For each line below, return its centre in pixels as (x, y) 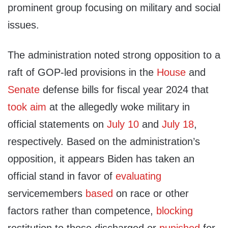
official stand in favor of (62, 176)
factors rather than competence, (82, 211)
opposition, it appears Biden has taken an (101, 159)
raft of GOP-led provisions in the (82, 73)
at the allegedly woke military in (118, 107)
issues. (23, 25)
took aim (27, 107)
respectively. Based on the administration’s (104, 142)
